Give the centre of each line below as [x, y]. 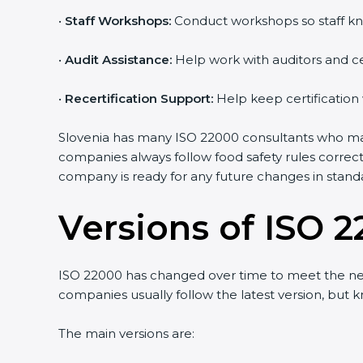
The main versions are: [120, 333]
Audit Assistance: [112, 60]
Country [267, 36]
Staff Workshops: [112, 21]
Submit [275, 115]
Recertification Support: [133, 98]
